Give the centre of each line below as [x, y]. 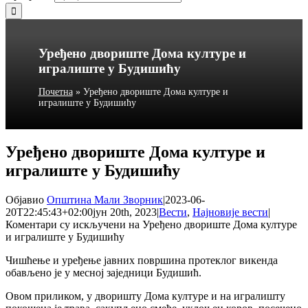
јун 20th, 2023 [125, 212]
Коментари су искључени [66, 224]
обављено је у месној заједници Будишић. [103, 272]
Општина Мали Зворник [105, 199]
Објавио [26, 199]
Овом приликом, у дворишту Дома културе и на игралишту [145, 296]
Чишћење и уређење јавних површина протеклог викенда [142, 260]
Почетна [55, 91]
